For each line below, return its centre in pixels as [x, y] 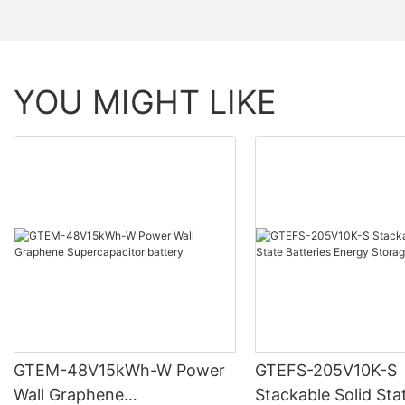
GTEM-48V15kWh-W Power [120, 371]
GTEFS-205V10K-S [327, 371]
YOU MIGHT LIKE [145, 102]
